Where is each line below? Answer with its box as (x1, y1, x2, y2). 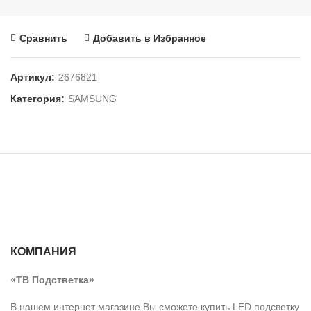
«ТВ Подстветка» (10, 274, 94, 285)
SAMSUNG (68, 93, 117, 104)
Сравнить (19, 33, 67, 44)
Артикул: (10, 72, 58, 83)
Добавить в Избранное (93, 33, 206, 44)
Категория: (10, 93, 67, 104)
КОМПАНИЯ (10, 246, 76, 258)
